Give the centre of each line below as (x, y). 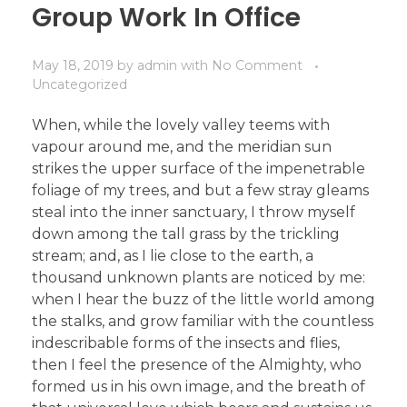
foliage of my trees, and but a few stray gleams (200, 191)
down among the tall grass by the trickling (186, 234)
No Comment (257, 66)
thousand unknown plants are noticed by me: (199, 278)
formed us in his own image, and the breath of (199, 387)
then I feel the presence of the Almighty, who (197, 365)
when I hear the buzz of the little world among (203, 300)
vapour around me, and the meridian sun (182, 147)
